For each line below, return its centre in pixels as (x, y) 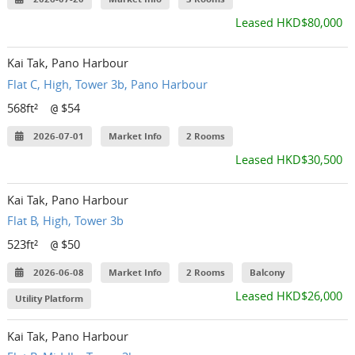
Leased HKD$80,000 (288, 23)
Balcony (267, 272)
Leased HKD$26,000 (288, 295)
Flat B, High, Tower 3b (66, 221)
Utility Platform (50, 298)
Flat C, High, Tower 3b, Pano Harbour (108, 84)
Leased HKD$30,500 (288, 159)
